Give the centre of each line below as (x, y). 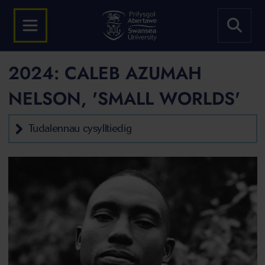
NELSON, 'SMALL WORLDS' (124, 98)
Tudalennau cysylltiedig (80, 128)
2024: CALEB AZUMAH (105, 73)
